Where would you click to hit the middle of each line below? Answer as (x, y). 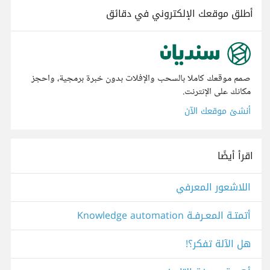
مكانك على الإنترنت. (217, 92)
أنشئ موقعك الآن (218, 111)
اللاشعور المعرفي (213, 187)
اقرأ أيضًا (235, 156)
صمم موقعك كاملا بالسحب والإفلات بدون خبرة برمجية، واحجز (141, 79)
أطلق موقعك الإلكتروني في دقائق (180, 14)
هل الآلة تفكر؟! (218, 244)
